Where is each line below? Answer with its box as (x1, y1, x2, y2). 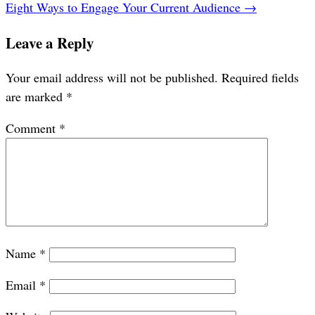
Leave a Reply (6, 32, 94, 54)
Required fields (221, 69, 299, 86)
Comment (6, 120, 59, 137)
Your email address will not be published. (6, 69, 218, 86)
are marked (6, 88, 66, 105)
